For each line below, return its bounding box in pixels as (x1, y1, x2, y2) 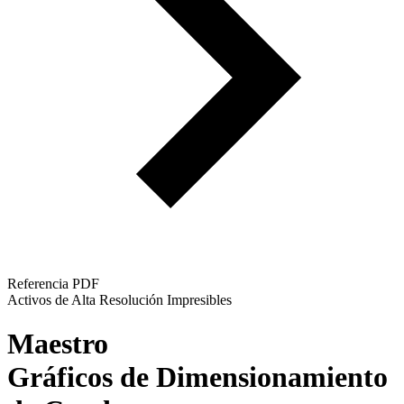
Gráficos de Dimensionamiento (7, 361, 388, 394)
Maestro (7, 327, 108, 361)
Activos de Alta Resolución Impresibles (7, 292, 232, 308)
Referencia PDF (7, 276, 99, 291)
